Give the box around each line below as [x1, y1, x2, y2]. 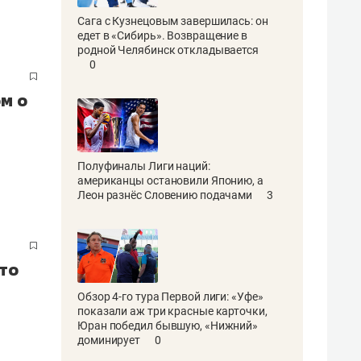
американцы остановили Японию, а [77, 173, 263, 187]
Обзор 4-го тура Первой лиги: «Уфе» [77, 289, 263, 303]
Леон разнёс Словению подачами [77, 188, 255, 201]
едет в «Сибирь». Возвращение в [77, 28, 247, 42]
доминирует [77, 333, 143, 346]
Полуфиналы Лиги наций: [77, 159, 210, 172]
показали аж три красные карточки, [77, 304, 268, 317]
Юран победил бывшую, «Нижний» [77, 318, 259, 332]
